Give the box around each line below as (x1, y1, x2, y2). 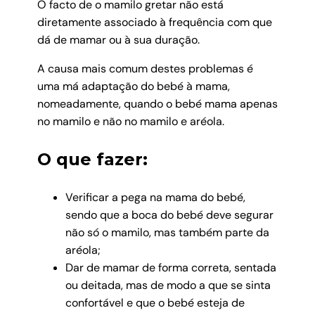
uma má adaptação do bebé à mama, (37, 79, 230, 94)
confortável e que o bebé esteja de (65, 295, 245, 311)
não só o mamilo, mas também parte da (65, 225, 269, 240)
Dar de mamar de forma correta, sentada (65, 260, 276, 276)
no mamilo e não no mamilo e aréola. (37, 114, 224, 129)
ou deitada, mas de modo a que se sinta (65, 278, 271, 293)
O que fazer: (37, 148, 148, 169)
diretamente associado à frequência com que (37, 15, 272, 30)
